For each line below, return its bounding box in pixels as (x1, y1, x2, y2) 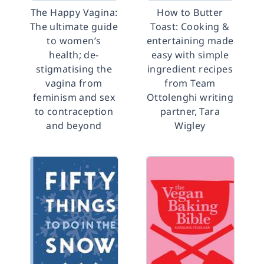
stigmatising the (35, 62, 113, 75)
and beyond (46, 119, 102, 132)
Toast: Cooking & (150, 20, 230, 33)
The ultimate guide (29, 20, 118, 33)
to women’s (47, 34, 101, 47)
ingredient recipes (147, 62, 233, 75)
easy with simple (151, 48, 229, 61)
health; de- (49, 48, 99, 61)
